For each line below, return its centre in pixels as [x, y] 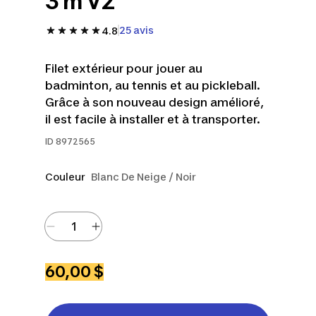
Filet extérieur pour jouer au [124, 68]
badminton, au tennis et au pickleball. [153, 85]
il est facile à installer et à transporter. [153, 119]
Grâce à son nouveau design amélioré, [154, 102]
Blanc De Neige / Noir [144, 177]
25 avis [136, 30]
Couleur [65, 177]
